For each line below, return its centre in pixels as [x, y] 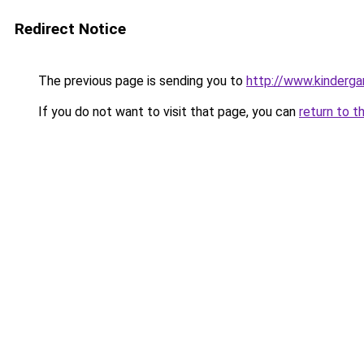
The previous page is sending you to [141, 81]
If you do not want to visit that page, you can [167, 112]
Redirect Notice [70, 29]
